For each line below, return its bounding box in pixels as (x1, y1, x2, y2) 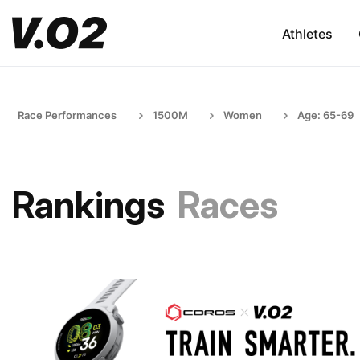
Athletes (281, 25, 333, 42)
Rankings (12, 182, 165, 227)
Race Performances (18, 108, 117, 121)
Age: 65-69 (297, 108, 354, 121)
